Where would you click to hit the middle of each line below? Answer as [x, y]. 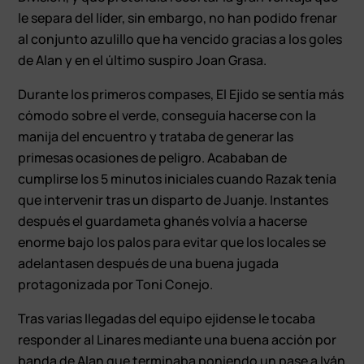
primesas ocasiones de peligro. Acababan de [153, 157]
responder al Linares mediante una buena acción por [178, 339]
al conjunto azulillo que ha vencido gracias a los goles [180, 39]
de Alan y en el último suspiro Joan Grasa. [143, 60]
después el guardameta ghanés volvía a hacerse [163, 221]
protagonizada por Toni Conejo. [116, 284]
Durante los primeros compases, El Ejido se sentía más [181, 94]
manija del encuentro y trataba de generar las [156, 136]
